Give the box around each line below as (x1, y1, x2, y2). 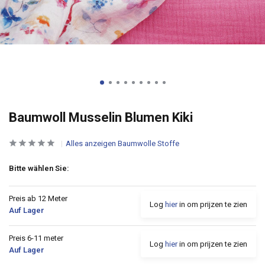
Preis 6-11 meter (9, 234, 63, 243)
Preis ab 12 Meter (9, 194, 67, 203)
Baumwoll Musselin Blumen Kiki (9, 110, 193, 125)
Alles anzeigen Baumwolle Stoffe (66, 139, 179, 148)
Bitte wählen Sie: (9, 164, 69, 173)
